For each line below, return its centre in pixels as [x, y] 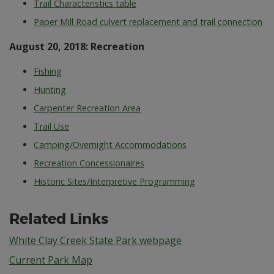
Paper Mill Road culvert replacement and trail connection [148, 21]
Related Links [59, 219]
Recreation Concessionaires [89, 163]
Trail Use [51, 126]
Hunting [50, 89]
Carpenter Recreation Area [87, 108]
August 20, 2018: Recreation [77, 47]
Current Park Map [51, 260]
